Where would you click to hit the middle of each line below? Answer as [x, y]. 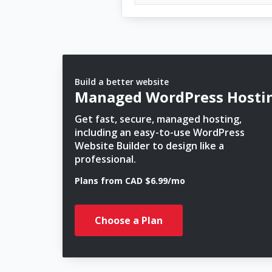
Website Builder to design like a [149, 146]
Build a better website [122, 82]
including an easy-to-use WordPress [160, 132]
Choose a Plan [129, 220]
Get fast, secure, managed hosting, [158, 119]
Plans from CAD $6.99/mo [130, 181]
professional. [105, 159]
